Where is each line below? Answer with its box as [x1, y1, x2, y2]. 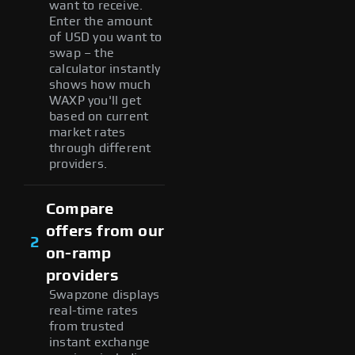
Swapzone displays [49, 288, 160, 301]
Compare [46, 200, 114, 217]
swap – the [49, 46, 114, 59]
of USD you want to [49, 30, 162, 44]
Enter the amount [49, 14, 153, 28]
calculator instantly [49, 62, 160, 75]
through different [49, 141, 151, 155]
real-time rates [49, 303, 138, 317]
